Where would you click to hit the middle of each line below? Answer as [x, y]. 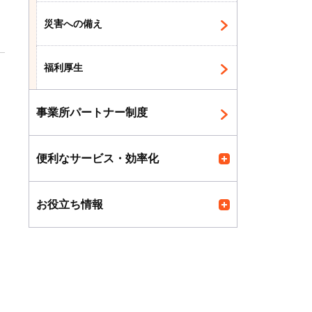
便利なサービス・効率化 [97, 158]
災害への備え [73, 24]
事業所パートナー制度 [92, 112]
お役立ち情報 [70, 204]
